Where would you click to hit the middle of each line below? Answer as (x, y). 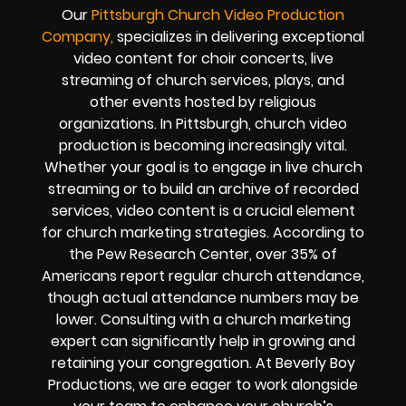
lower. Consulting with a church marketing (203, 320)
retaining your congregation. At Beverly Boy (203, 363)
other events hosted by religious (203, 102)
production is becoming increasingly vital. (203, 146)
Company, (77, 37)
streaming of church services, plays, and (203, 81)
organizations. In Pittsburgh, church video (203, 124)
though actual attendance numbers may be (203, 298)
